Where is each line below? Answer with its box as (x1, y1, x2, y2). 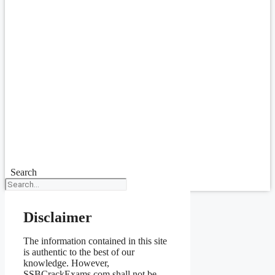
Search (10, 167, 37, 177)
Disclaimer (23, 209, 92, 225)
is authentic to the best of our (23, 247, 134, 257)
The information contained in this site (23, 236, 167, 246)
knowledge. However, (23, 258, 109, 268)
